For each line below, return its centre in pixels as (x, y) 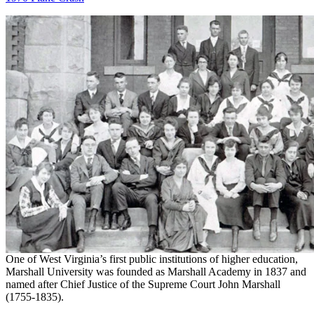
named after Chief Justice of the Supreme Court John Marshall (143, 285)
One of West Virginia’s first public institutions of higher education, (152, 259)
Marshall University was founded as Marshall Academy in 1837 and (156, 272)
